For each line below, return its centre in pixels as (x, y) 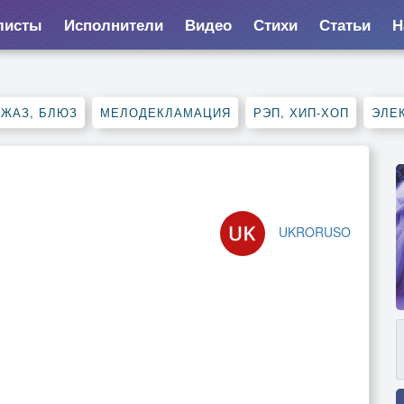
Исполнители (113, 24)
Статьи (344, 24)
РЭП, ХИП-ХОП (301, 112)
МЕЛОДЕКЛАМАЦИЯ (165, 112)
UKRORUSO (315, 232)
